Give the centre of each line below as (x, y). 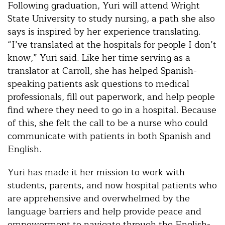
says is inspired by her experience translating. (104, 31)
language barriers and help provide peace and (104, 211)
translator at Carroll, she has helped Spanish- (102, 71)
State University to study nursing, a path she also (111, 18)
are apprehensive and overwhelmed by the (99, 198)
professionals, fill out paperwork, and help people (111, 97)
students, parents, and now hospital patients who (112, 185)
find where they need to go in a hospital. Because (112, 110)
